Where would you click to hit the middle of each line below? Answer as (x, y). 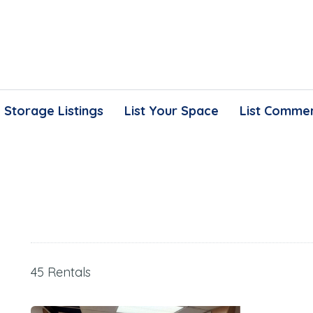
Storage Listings (53, 111)
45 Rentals (60, 272)
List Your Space (171, 111)
